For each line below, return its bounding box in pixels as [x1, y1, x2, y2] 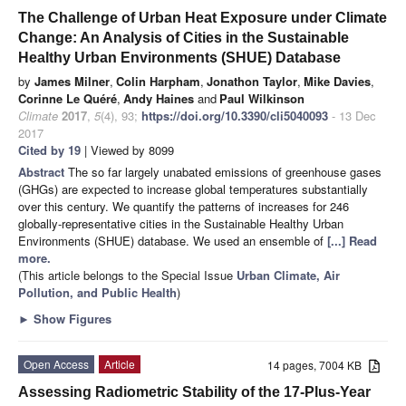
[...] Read [327, 231, 377, 249]
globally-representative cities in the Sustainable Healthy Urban [18, 214, 343, 232]
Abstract [18, 162, 68, 180]
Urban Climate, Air [237, 266, 340, 284]
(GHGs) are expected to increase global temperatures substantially [18, 179, 368, 198]
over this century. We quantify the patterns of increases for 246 [18, 197, 349, 215]
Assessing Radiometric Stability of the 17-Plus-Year [18, 383, 371, 400]
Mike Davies [304, 72, 371, 90]
